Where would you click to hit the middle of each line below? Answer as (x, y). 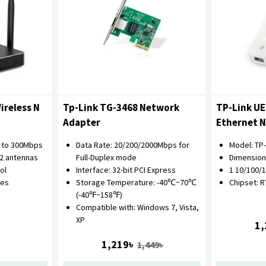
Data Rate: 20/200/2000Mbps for (132, 145)
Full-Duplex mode (106, 157)
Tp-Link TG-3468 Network (121, 107)
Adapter (81, 122)
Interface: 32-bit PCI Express (126, 170)
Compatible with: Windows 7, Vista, (137, 207)
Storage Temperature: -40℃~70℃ (136, 182)
